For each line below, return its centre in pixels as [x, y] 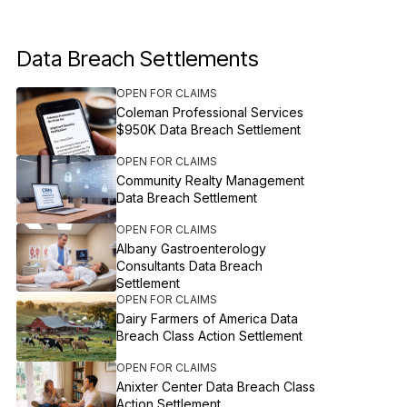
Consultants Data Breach [190, 266]
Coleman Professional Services [210, 112]
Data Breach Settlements [138, 59]
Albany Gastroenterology [192, 248]
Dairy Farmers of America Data [208, 318]
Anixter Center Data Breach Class [216, 387]
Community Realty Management [211, 180]
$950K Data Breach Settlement [209, 129]
